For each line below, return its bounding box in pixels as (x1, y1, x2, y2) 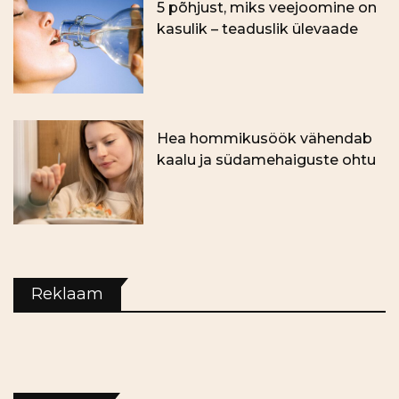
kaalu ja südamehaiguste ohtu (157, 151, 377, 169)
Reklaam (31, 284, 103, 305)
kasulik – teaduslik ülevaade (157, 20, 359, 38)
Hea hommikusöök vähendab (157, 130, 373, 148)
